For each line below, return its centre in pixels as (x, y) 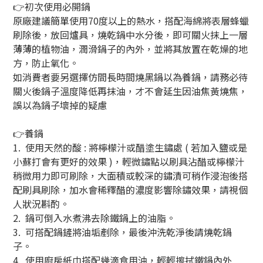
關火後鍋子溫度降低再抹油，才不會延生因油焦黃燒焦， (130, 91)
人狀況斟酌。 (41, 204)
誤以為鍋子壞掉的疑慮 (60, 105)
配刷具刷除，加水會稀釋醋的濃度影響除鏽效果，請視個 (130, 190)
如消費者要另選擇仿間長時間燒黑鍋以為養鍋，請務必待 (130, 77)
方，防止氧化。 (46, 63)
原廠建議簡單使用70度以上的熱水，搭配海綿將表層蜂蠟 (131, 21)
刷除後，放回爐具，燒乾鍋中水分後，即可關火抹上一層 (130, 35)
